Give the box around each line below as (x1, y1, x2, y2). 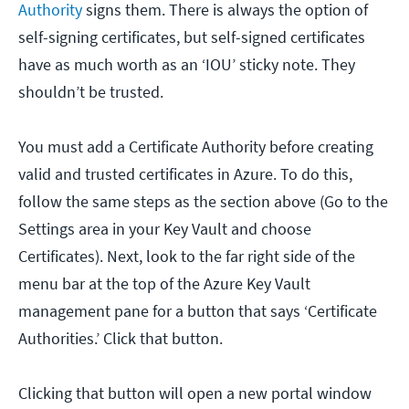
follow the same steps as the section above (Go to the (18, 190, 388, 212)
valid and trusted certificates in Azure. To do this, (18, 163, 352, 184)
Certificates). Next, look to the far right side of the (18, 245, 355, 267)
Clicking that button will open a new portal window (18, 382, 372, 404)
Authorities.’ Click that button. (18, 327, 226, 349)
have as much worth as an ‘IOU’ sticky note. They (18, 53, 355, 75)
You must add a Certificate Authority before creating (18, 135, 373, 157)
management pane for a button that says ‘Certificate (18, 299, 377, 321)
